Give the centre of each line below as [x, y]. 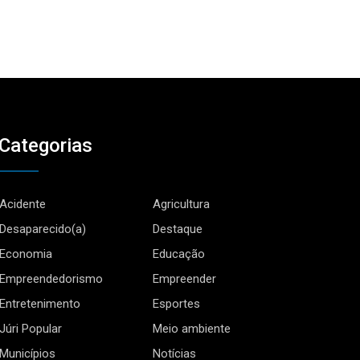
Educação [179, 254]
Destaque [178, 229]
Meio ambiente [192, 329]
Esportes [177, 304]
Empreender [185, 279]
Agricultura [182, 205]
